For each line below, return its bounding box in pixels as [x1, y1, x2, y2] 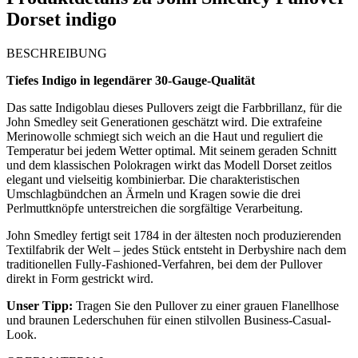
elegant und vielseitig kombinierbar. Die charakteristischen [6, 172, 300, 186]
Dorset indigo [6, 9, 117, 30]
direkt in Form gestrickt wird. [6, 271, 153, 285]
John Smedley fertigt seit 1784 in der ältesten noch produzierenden [6, 228, 341, 242]
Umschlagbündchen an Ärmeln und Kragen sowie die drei [6, 186, 300, 201]
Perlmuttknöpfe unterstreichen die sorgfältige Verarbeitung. [6, 201, 303, 215]
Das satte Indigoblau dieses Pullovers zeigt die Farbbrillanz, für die [6, 100, 342, 114]
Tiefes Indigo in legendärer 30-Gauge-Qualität [6, 73, 255, 87]
